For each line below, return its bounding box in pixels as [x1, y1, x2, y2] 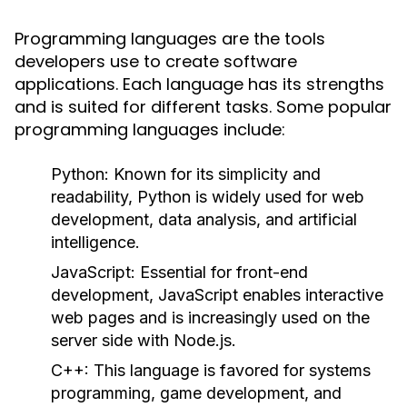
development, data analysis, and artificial [51, 210, 357, 229]
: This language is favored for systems [84, 361, 371, 380]
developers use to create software [15, 50, 297, 73]
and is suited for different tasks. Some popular [15, 95, 392, 118]
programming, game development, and [51, 383, 342, 402]
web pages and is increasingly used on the [51, 308, 370, 327]
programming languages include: [15, 118, 285, 141]
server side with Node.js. [51, 331, 236, 350]
